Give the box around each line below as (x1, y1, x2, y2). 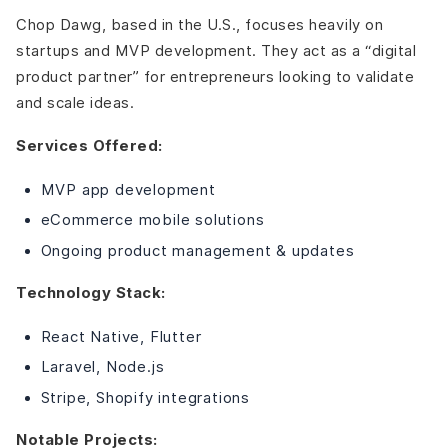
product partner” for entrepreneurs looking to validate (16, 67, 414, 85)
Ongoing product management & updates (40, 241, 355, 259)
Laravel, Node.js (40, 358, 165, 376)
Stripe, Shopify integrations (40, 388, 250, 406)
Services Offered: (16, 137, 163, 156)
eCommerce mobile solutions (40, 211, 265, 229)
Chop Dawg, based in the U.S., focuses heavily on (16, 15, 383, 33)
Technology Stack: (16, 284, 166, 303)
